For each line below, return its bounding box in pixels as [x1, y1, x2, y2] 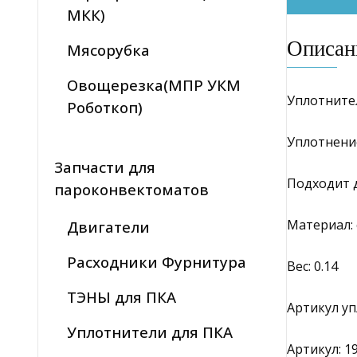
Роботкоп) [67, 97, 143, 118]
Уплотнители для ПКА [67, 322, 233, 343]
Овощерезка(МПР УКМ [67, 75, 241, 96]
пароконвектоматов [54, 179, 209, 200]
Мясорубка [67, 40, 150, 61]
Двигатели [67, 217, 150, 237]
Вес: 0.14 [286, 257, 338, 276]
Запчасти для [54, 157, 155, 178]
